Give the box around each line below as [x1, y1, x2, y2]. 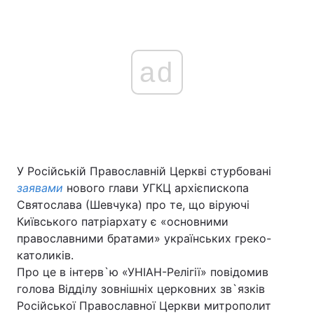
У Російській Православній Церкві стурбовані [17, 164, 271, 178]
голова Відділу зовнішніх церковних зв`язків [17, 282, 265, 296]
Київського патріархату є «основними [17, 214, 228, 228]
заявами [17, 181, 67, 195]
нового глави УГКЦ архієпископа [67, 181, 249, 195]
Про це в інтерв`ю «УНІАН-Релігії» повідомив [17, 265, 268, 279]
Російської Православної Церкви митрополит [17, 299, 271, 313]
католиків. [17, 248, 74, 262]
